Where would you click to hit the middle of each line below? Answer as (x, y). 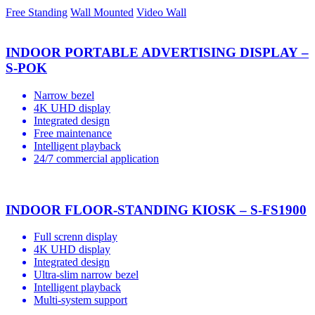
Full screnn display (76, 237)
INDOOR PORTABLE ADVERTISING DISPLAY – (157, 53)
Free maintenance (73, 133)
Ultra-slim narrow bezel (86, 275)
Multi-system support (81, 300)
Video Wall (161, 13)
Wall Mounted (102, 13)
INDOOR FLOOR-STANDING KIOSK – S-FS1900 (156, 210)
